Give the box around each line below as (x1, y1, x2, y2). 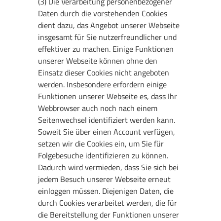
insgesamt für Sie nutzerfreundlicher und (38, 31, 177, 43)
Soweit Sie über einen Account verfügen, (38, 125, 176, 138)
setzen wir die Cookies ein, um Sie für (38, 137, 164, 149)
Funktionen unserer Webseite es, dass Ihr (38, 90, 178, 102)
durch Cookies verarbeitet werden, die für (38, 196, 178, 209)
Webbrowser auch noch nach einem (38, 102, 158, 114)
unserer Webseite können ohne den (38, 54, 158, 67)
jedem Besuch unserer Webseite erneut (38, 173, 171, 185)
